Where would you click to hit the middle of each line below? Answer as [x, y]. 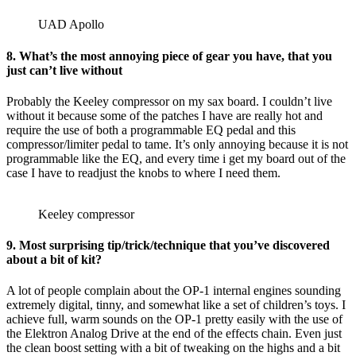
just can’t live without [64, 70]
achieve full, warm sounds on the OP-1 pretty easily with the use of [174, 319]
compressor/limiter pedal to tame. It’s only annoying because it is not [177, 144]
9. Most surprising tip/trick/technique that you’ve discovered [168, 246]
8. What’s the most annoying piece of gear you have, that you [169, 56]
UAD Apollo [71, 25]
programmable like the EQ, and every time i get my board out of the [176, 158]
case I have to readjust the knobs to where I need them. [143, 172]
